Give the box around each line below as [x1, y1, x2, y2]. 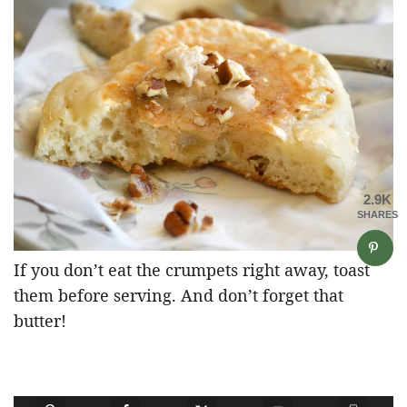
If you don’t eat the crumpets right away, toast [14, 258, 370, 281]
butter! [14, 309, 66, 332]
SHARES [357, 209, 398, 220]
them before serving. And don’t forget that [14, 283, 343, 306]
